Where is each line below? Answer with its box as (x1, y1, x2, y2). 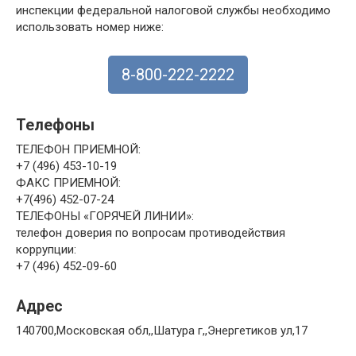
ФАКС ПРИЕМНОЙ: (16, 175, 121, 190)
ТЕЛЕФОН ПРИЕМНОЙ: (16, 141, 141, 157)
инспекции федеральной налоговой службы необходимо (16, 2, 331, 17)
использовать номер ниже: (16, 19, 164, 34)
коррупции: (16, 242, 76, 257)
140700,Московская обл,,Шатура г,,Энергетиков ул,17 (16, 323, 308, 338)
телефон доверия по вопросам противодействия (16, 225, 285, 240)
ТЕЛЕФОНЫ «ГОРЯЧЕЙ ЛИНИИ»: (16, 208, 194, 223)
